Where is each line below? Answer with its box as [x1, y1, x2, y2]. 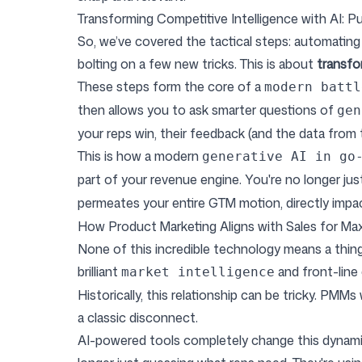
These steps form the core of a [78, 78, 264, 95]
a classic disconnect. [78, 309, 198, 326]
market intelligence [121, 264, 275, 280]
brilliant [78, 263, 121, 280]
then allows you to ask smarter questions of [78, 101, 337, 119]
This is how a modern [78, 147, 202, 165]
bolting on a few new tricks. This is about [78, 55, 317, 73]
